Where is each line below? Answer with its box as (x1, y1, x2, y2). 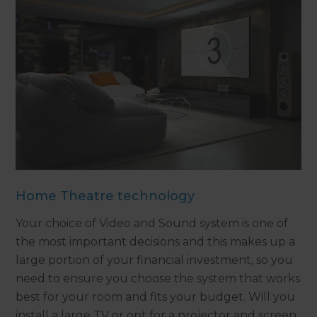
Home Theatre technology (16, 188, 195, 204)
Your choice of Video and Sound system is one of (16, 217, 289, 231)
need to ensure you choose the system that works (16, 272, 301, 286)
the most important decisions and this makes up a (16, 235, 296, 249)
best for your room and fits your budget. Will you (16, 290, 296, 304)
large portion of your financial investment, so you (16, 253, 294, 267)
